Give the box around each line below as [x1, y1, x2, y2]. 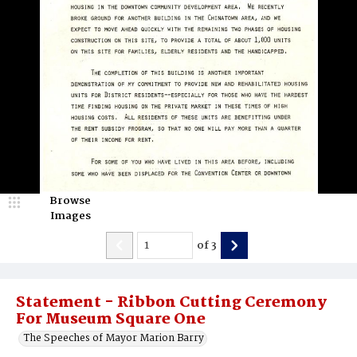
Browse [49, 192, 91, 210]
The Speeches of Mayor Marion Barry [24, 330, 204, 347]
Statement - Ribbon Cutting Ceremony [16, 291, 327, 315]
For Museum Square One [16, 308, 206, 331]
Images [49, 207, 91, 225]
